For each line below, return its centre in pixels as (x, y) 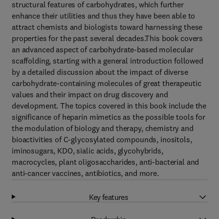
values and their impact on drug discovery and (90, 94)
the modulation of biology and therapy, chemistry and (103, 128)
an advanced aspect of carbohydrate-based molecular (103, 49)
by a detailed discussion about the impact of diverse (100, 72)
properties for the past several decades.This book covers (108, 38)
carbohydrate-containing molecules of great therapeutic (107, 83)
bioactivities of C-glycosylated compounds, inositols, (102, 139)
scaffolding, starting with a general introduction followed (108, 61)
